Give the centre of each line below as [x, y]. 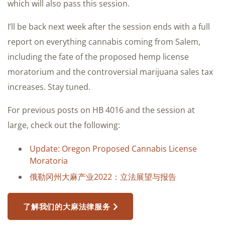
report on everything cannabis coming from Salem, [104, 41]
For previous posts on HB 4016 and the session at [101, 110]
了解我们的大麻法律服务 [67, 206]
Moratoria [49, 160]
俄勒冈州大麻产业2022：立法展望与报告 [103, 177]
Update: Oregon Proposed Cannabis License [113, 148]
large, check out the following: [64, 125]
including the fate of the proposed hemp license [98, 57]
